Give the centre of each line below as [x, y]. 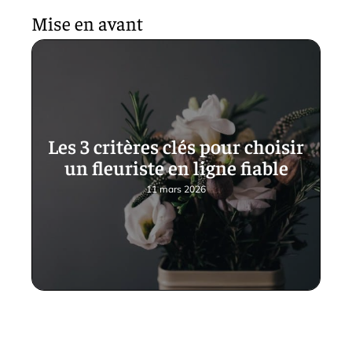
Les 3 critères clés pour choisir [176, 146]
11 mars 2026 [176, 189]
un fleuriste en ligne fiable [176, 167]
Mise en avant [87, 23]
